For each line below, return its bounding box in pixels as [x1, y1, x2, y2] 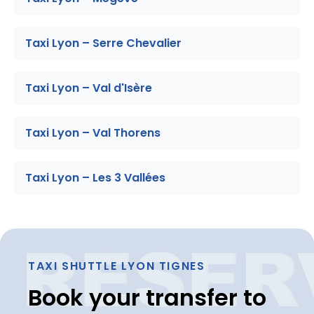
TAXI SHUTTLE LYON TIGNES [28, 257, 205, 274]
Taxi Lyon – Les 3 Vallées [25, 169, 165, 186]
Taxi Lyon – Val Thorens [25, 124, 161, 141]
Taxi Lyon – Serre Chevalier [25, 34, 182, 51]
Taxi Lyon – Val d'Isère [25, 79, 152, 96]
